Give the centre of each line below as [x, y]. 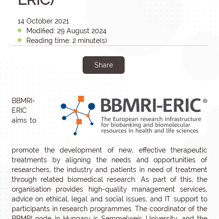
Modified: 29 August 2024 [66, 31]
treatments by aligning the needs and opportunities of [109, 160]
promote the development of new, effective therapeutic [109, 150]
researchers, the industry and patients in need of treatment [109, 170]
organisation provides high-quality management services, [109, 189]
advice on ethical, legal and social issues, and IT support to [109, 199]
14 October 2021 [43, 21]
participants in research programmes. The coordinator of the [109, 209]
